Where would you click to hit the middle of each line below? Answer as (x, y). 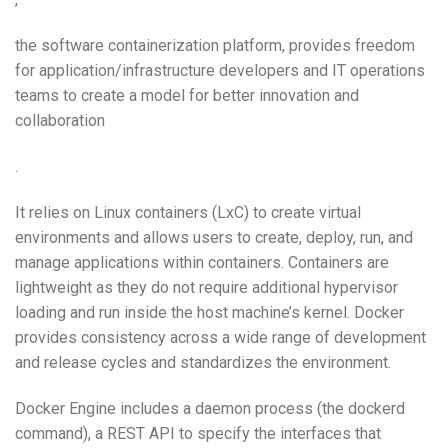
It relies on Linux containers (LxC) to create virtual (188, 212)
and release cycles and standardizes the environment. (203, 362)
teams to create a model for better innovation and (187, 96)
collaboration (60, 121)
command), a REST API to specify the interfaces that (198, 433)
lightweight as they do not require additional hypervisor (206, 287)
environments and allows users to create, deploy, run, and (214, 237)
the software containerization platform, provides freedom (215, 46)
